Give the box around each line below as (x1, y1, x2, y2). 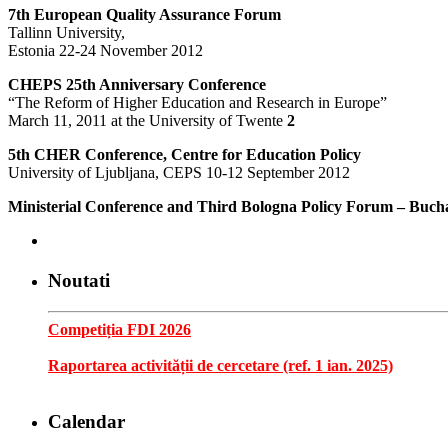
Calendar (48, 411, 125, 433)
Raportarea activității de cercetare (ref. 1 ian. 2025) (48, 356, 393, 374)
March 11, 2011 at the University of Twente (8, 111, 287, 129)
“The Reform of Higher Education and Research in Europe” (8, 93, 387, 111)
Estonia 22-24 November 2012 (8, 41, 203, 59)
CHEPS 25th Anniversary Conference (8, 75, 266, 93)
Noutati (48, 269, 110, 291)
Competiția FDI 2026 (48, 320, 191, 338)
